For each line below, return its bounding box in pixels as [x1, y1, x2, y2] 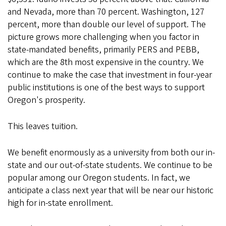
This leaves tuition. [8, 120, 78, 133]
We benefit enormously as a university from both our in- [8, 146, 215, 159]
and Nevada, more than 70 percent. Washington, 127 [8, 6, 204, 18]
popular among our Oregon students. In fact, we [8, 172, 190, 184]
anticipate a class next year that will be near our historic [8, 184, 213, 197]
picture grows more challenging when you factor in [8, 31, 199, 43]
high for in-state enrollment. [8, 197, 115, 209]
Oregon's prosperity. [8, 94, 85, 106]
